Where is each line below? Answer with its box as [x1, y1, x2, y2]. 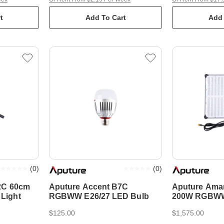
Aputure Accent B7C [49, 182, 128, 191]
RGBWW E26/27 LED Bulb [49, 192, 149, 200]
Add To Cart [85, 13, 126, 21]
